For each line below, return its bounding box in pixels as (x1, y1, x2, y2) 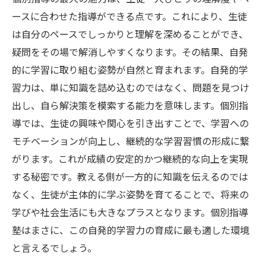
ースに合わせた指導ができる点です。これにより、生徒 (12, 9, 247, 23)
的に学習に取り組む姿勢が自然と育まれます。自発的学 (12, 62, 248, 77)
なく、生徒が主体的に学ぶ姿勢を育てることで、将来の (12, 187, 249, 201)
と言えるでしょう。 (12, 240, 97, 255)
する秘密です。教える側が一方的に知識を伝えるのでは (12, 169, 248, 183)
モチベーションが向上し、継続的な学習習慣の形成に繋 (12, 134, 249, 148)
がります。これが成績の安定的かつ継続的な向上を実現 (12, 151, 248, 166)
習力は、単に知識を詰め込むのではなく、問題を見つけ (12, 80, 249, 94)
